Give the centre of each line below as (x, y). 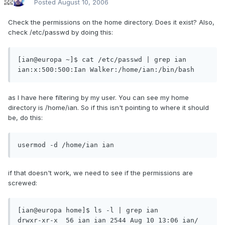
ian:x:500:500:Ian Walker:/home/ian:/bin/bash (106, 70)
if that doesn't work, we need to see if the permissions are (100, 173)
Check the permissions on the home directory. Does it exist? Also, (111, 22)
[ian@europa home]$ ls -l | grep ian (88, 210)
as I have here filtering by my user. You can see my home (98, 98)
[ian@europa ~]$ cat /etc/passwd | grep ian (102, 60)
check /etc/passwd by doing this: (61, 32)
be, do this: (25, 118)
